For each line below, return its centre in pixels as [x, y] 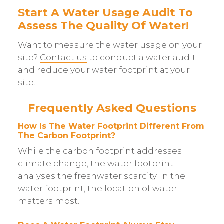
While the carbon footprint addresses [100, 151]
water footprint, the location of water [97, 189]
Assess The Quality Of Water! [103, 25]
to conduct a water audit [141, 58]
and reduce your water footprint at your [104, 70]
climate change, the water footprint [95, 164]
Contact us [63, 58]
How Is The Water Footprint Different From [111, 126]
